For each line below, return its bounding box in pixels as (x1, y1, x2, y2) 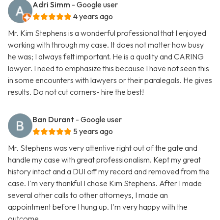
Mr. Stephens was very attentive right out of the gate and (8, 143, 197, 153)
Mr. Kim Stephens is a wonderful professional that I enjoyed (8, 28, 206, 38)
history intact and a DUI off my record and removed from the (8, 166, 210, 177)
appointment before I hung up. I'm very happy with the (8, 202, 188, 212)
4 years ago (73, 11, 113, 22)
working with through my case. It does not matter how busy (8, 40, 204, 50)
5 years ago (73, 126, 113, 137)
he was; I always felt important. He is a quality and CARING (8, 52, 204, 62)
